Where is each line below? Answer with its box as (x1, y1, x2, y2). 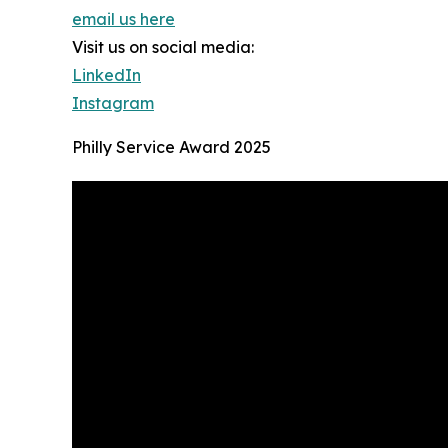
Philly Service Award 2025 (72, 137, 271, 158)
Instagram (72, 93, 154, 114)
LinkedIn (72, 65, 141, 86)
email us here (72, 9, 175, 30)
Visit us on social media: (72, 37, 254, 58)
